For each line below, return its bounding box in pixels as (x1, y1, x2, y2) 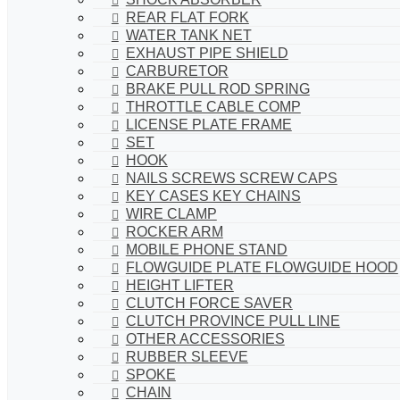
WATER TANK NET (125, 27, 252, 43)
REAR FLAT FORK (125, 9, 249, 25)
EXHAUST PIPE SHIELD (125, 45, 288, 61)
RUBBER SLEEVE (125, 348, 248, 364)
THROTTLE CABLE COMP (125, 98, 301, 114)
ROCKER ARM (125, 223, 223, 239)
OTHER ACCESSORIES (125, 330, 285, 346)
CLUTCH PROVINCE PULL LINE (125, 312, 340, 329)
